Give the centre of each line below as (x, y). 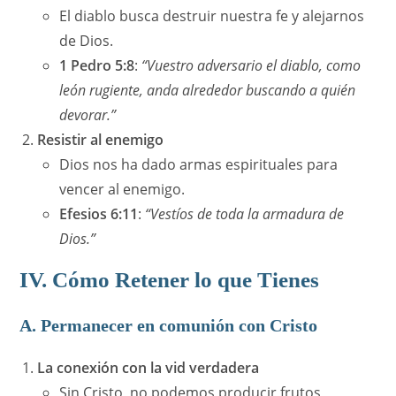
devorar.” (88, 115)
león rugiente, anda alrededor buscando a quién (208, 91)
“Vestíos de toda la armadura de (245, 214)
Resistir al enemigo (101, 140)
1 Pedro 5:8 (97, 66)
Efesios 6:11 (99, 214)
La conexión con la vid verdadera (148, 368)
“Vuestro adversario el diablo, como (251, 66)
